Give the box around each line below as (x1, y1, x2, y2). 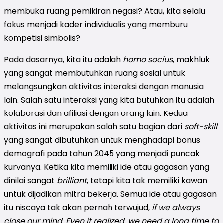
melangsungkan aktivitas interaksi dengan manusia (4, 80, 204, 92)
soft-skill (184, 120, 217, 132)
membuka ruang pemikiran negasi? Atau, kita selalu (4, 5, 205, 17)
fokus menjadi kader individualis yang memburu (4, 18, 188, 30)
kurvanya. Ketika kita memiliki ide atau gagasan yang (4, 161, 209, 173)
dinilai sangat (4, 174, 57, 186)
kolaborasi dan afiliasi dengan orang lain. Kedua (4, 107, 188, 119)
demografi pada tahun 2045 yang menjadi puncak (4, 147, 200, 159)
